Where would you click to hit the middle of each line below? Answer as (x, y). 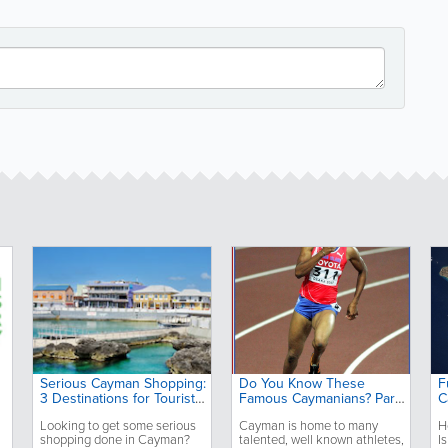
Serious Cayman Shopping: (122, 383)
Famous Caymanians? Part (319, 398)
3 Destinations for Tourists (120, 398)
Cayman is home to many (309, 425)
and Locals (72, 413)
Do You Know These (302, 383)
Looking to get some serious (117, 425)
